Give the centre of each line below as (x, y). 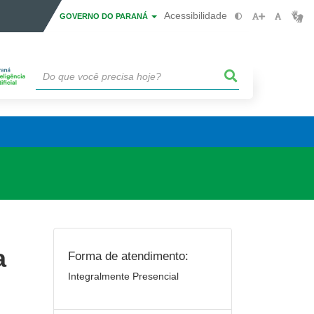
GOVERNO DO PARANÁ (105, 16)
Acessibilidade (196, 15)
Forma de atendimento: (128, 256)
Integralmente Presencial (123, 276)
